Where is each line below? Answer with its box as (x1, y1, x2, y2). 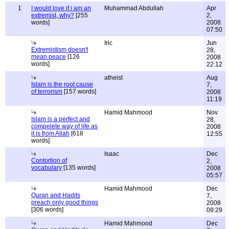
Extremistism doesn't (31, 46, 88, 53)
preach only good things (31, 199, 98, 206)
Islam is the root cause (31, 81, 93, 88)
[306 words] (31, 206, 63, 213)
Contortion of (31, 157, 67, 164)
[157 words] (62, 88, 96, 95)
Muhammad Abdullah (104, 5, 164, 12)
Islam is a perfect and (31, 116, 90, 123)
